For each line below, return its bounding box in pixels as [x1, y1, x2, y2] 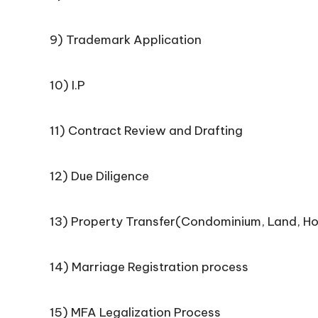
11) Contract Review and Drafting [50, 123, 243, 138]
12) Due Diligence [50, 168, 149, 184]
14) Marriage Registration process [50, 259, 248, 275]
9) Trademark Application [50, 32, 202, 48]
